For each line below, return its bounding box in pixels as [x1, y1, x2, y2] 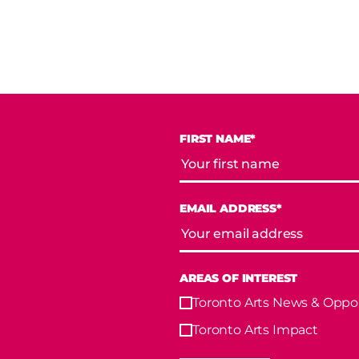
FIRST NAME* [179, 131, 256, 146]
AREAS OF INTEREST [179, 270, 298, 285]
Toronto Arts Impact [192, 321, 318, 337]
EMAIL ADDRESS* [179, 200, 282, 216]
